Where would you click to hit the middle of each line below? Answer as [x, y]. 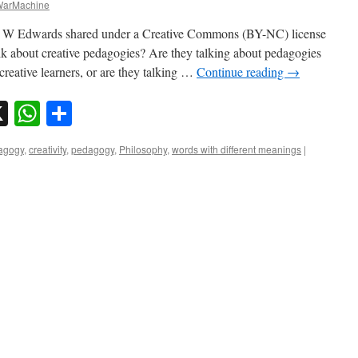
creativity [48, 149]
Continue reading [242, 72]
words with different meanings [237, 149]
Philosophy [143, 149]
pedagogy [93, 149]
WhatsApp [94, 113]
